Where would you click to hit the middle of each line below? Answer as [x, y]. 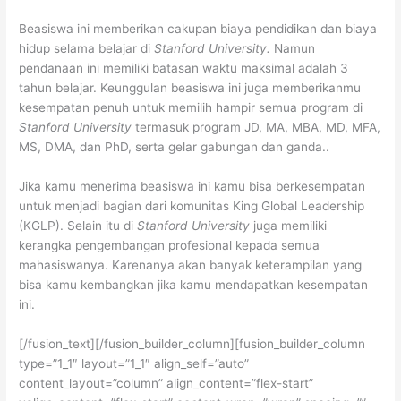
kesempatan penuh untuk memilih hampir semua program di [191, 107]
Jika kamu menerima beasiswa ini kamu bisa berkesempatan [192, 186]
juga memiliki [290, 225]
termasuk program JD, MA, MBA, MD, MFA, [256, 127]
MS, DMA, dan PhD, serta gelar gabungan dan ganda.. [175, 146]
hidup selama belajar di [87, 48]
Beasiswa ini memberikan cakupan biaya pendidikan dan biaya [198, 28]
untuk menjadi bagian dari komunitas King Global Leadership [192, 205]
